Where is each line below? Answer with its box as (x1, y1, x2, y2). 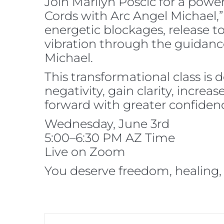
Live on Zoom (44, 144, 125, 159)
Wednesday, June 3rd (44, 116, 169, 131)
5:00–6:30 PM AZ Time (44, 130, 175, 145)
